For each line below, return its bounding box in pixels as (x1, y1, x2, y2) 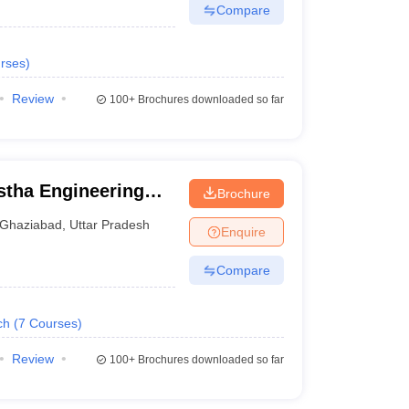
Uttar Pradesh (69, 216, 151, 232)
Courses (28, 316, 78, 330)
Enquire (220, 224, 266, 239)
